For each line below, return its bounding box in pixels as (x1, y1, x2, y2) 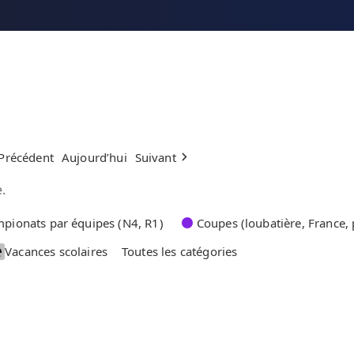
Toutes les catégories (122, 243, 238, 260)
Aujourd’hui (61, 149, 127, 165)
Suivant (134, 149, 176, 165)
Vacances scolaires (5, 243, 107, 260)
